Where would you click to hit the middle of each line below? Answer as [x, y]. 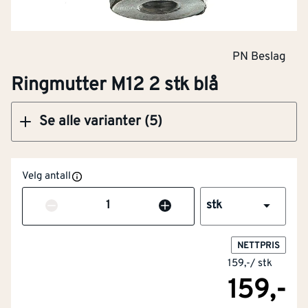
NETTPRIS [258, 246]
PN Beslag [259, 57]
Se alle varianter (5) [101, 121]
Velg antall [46, 176]
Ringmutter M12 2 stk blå [114, 85]
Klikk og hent [107, 54]
